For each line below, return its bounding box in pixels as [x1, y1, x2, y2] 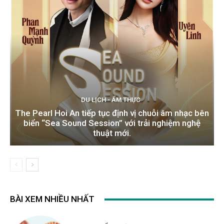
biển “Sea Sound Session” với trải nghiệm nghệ [23, 118, 200, 128]
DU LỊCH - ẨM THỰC [81, 96, 140, 104]
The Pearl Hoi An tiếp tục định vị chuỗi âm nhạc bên [15, 108, 209, 118]
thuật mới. [93, 128, 131, 138]
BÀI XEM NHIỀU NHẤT [10, 194, 94, 204]
